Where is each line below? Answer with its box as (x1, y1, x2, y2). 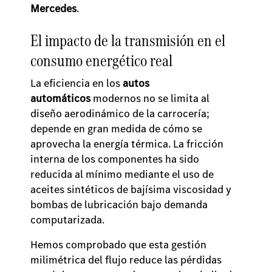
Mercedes (30, 1, 76, 16)
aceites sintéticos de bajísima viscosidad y (30, 182, 231, 197)
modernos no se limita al (90, 91, 209, 106)
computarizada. (30, 212, 109, 227)
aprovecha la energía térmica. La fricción (30, 137, 223, 151)
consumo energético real (30, 49, 172, 72)
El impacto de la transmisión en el (30, 29, 225, 52)
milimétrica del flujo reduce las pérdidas (30, 253, 222, 267)
